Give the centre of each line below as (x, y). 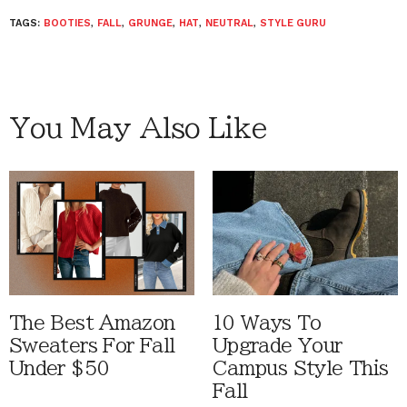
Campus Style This (301, 368)
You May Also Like (138, 128)
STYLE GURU (293, 23)
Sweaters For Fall (92, 345)
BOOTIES (67, 23)
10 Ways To (267, 323)
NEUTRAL (229, 23)
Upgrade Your (278, 345)
